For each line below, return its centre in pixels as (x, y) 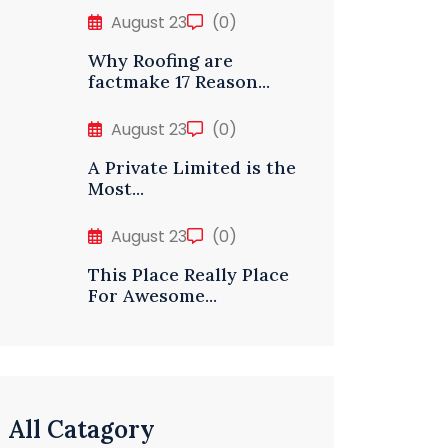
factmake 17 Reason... (179, 82)
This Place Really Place (188, 275)
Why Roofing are (160, 61)
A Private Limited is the (192, 168)
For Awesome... (152, 296)
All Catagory (81, 430)
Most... (116, 189)
